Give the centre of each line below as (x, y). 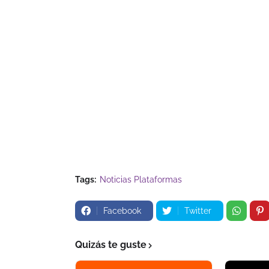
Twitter (198, 211)
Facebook (122, 211)
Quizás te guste (111, 245)
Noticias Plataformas (141, 180)
